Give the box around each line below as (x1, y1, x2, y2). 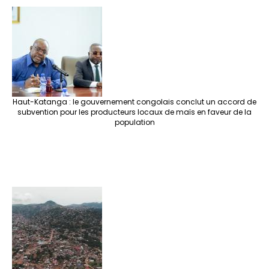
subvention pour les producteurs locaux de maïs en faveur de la (17, 107, 252, 118)
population (114, 117, 155, 128)
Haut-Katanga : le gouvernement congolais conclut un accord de (13, 97, 256, 107)
